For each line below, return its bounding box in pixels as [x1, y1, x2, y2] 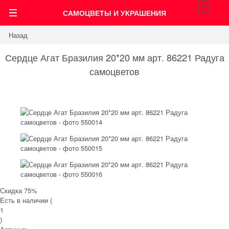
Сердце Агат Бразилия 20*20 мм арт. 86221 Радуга [5, 50, 224, 64]
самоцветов [89, 64, 140, 78]
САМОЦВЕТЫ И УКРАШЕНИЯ [63, 8, 166, 18]
